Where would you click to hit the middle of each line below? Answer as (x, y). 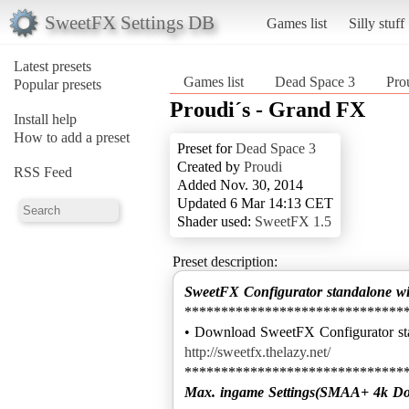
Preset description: (225, 261)
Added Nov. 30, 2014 (240, 184)
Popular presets (58, 84)
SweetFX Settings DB (129, 22)
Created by (210, 166)
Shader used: (216, 221)
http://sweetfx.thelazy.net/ (257, 351)
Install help (45, 119)
